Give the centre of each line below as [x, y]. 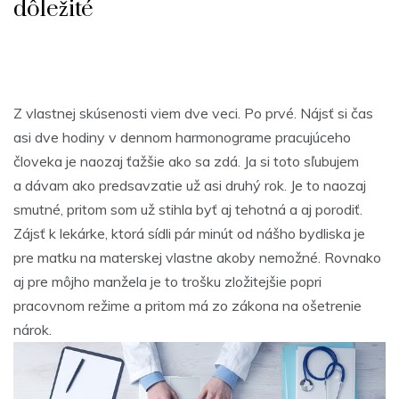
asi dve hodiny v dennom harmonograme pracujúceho [182, 137]
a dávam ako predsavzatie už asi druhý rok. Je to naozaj [190, 185]
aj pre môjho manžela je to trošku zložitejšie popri [167, 281]
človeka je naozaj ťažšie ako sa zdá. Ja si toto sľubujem [186, 161]
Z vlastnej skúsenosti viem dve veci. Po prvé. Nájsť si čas [193, 113]
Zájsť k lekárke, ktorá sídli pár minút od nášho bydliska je [189, 233]
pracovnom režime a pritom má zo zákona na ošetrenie [187, 305]
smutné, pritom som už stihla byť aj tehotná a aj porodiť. [188, 209]
